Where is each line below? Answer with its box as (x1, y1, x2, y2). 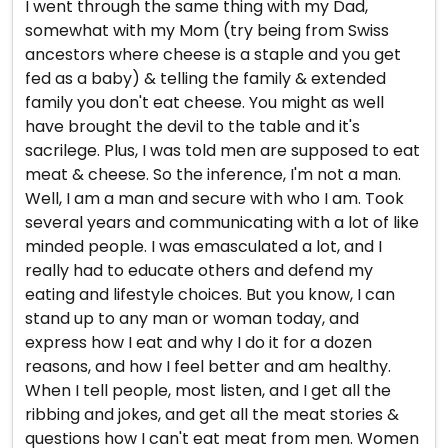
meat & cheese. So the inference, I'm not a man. (25, 163, 401, 186)
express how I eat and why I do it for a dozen (25, 331, 372, 354)
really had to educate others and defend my (25, 259, 373, 282)
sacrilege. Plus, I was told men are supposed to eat (25, 139, 420, 162)
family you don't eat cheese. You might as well (25, 91, 384, 114)
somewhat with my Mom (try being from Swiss (25, 19, 389, 42)
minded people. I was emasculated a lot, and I (25, 235, 382, 258)
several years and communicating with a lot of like (25, 211, 419, 234)
